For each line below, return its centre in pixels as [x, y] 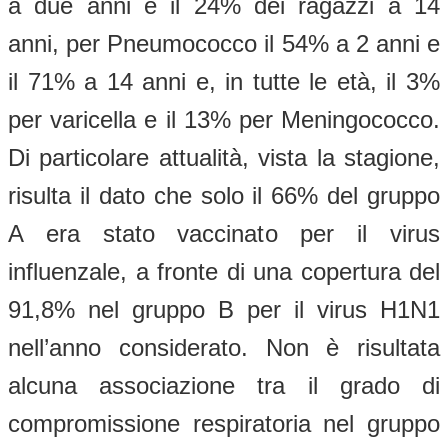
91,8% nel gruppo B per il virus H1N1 [224, 309]
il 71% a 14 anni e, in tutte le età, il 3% [224, 81]
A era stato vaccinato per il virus [224, 233]
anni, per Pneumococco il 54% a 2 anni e [224, 43]
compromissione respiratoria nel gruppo [224, 423]
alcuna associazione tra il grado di [224, 385]
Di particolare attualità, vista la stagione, [224, 157]
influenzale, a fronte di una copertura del [224, 271]
